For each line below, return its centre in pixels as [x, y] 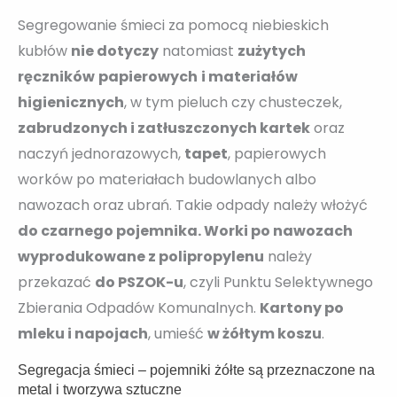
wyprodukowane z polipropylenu [141, 256]
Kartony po [302, 307]
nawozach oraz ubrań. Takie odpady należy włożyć [193, 205]
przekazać [56, 282]
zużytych [272, 51]
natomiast [198, 51]
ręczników [56, 76]
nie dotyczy [115, 51]
